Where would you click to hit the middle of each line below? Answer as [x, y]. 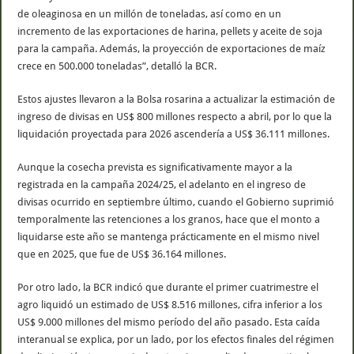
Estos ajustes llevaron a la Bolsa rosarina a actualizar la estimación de [177, 99]
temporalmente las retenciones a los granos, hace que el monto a [169, 219]
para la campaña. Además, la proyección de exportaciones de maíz [172, 48]
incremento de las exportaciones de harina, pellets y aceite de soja [170, 31]
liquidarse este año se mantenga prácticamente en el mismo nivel [169, 236]
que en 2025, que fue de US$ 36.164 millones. [122, 254]
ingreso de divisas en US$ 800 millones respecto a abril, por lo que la [175, 116]
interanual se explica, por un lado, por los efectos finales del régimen [176, 339]
